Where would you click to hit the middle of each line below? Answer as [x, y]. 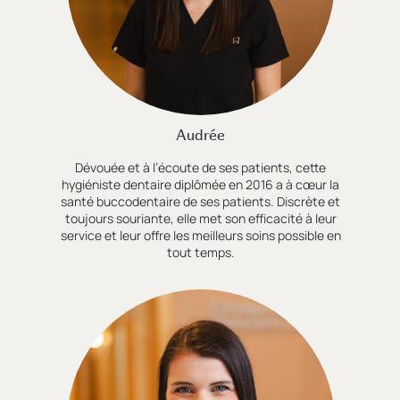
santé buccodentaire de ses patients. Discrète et [201, 202]
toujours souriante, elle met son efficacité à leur [200, 219]
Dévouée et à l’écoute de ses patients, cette [201, 168]
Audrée [201, 134]
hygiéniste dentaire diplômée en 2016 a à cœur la [201, 185]
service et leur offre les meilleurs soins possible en [200, 236]
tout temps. [200, 253]
